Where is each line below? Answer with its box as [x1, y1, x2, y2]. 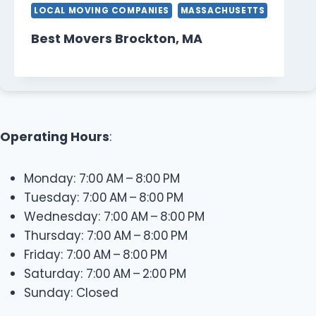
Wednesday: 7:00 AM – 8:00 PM [24, 208, 205, 226]
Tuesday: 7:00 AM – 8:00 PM [24, 189, 183, 207]
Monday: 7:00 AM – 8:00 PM [24, 170, 180, 188]
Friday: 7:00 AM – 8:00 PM [24, 246, 167, 264]
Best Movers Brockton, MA [31, 30, 202, 48]
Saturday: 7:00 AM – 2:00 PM [24, 265, 186, 283]
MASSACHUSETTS [180, 5, 265, 17]
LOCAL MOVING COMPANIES [34, 5, 170, 17]
